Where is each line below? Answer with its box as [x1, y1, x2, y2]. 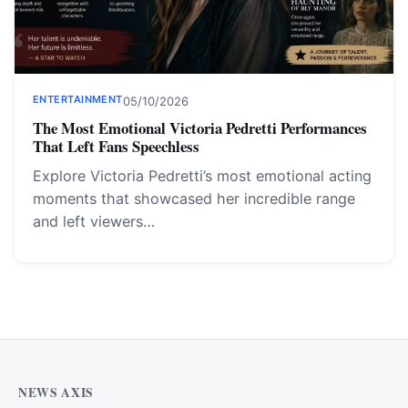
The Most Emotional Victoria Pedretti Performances [33, 117, 367, 139]
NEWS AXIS [18, 383, 95, 402]
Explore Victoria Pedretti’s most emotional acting [33, 167, 372, 185]
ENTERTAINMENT [33, 93, 123, 106]
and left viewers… [33, 212, 155, 230]
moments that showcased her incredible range [33, 189, 355, 208]
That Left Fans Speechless [33, 135, 199, 158]
